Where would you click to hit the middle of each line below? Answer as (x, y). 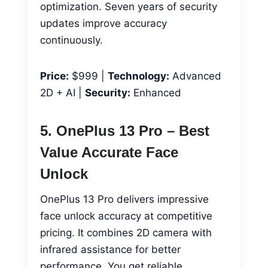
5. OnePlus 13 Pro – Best (125, 130)
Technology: (138, 76)
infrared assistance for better (110, 249)
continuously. (71, 40)
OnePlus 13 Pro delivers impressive (124, 199)
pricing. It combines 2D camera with (126, 232)
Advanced (195, 76)
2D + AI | (63, 92)
